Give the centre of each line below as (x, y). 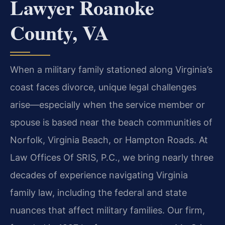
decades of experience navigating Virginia (99, 175)
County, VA (60, 33)
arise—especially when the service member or (107, 105)
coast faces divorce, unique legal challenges (103, 87)
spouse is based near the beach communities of (111, 123)
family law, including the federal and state (98, 193)
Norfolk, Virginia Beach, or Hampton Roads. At (109, 140)
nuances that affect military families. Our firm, (107, 210)
